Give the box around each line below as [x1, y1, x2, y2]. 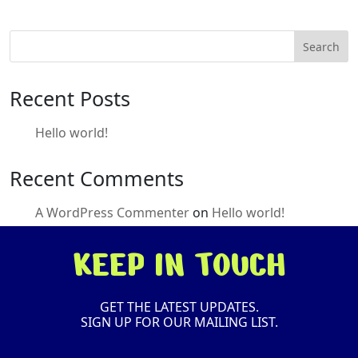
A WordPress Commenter [35, 204, 189, 221]
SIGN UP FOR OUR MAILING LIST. [80, 313, 278, 331]
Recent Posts [10, 85, 130, 112]
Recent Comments [10, 165, 184, 192]
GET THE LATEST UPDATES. [99, 298, 259, 316]
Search [303, 38, 340, 54]
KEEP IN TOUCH [73, 241, 285, 288]
